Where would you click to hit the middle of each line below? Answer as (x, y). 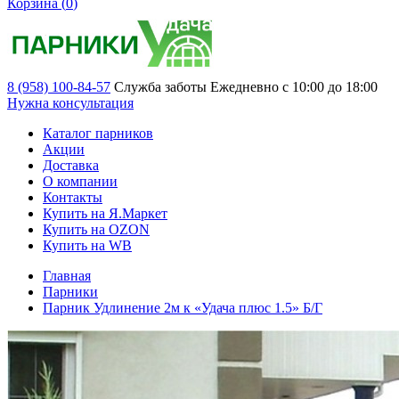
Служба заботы (160, 87)
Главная (67, 276)
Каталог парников (98, 134)
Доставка (71, 166)
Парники (70, 292)
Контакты (73, 198)
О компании (80, 182)
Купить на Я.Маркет (105, 214)
